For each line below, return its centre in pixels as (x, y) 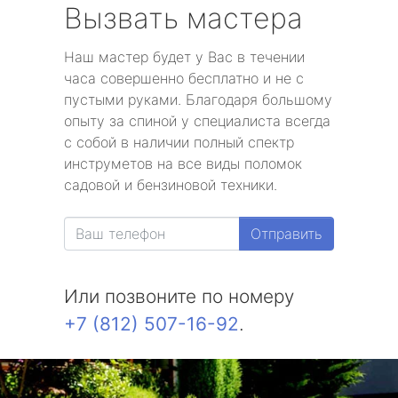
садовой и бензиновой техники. (171, 185)
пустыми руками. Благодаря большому (198, 99)
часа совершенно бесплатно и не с (184, 78)
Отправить (287, 234)
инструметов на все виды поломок (183, 163)
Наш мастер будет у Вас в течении (184, 57)
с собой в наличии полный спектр (179, 142)
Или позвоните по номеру (179, 296)
